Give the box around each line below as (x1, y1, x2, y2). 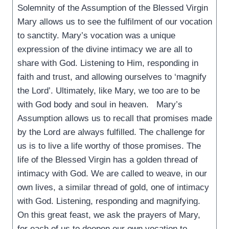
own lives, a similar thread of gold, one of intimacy (17, 182, 209, 192)
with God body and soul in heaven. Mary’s (17, 99, 182, 109)
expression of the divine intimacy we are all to (17, 44, 192, 54)
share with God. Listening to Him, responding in (17, 58, 198, 68)
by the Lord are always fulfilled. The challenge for (17, 127, 205, 137)
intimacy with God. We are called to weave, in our (17, 168, 207, 178)
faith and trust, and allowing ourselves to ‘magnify (17, 72, 207, 82)
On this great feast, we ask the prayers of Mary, (17, 210, 200, 220)
